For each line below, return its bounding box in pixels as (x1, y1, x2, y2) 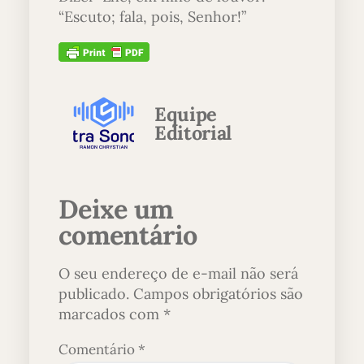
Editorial (154, 120, 232, 145)
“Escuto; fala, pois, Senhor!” (58, 6, 246, 26)
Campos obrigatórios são (133, 284, 303, 304)
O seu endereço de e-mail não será (58, 264, 298, 284)
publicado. (58, 284, 129, 304)
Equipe (154, 102, 217, 127)
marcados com (58, 305, 163, 324)
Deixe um (58, 192, 174, 227)
